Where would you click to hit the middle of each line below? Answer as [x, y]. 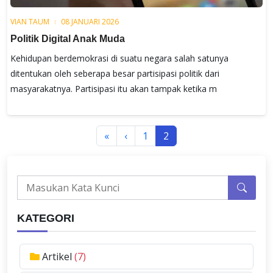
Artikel [58, 257]
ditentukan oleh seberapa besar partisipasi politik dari [115, 73]
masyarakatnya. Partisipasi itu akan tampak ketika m [114, 89]
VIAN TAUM [30, 22]
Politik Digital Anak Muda [68, 39]
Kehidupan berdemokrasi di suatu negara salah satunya [119, 58]
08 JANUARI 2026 [90, 22]
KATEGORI [46, 218]
